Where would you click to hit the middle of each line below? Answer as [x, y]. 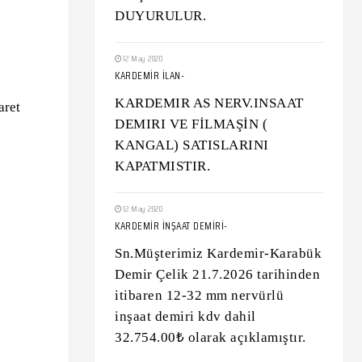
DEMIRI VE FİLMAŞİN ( [191, 124]
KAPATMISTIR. [162, 166]
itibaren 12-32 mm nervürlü [199, 295]
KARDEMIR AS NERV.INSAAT [209, 103]
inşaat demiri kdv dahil [185, 316]
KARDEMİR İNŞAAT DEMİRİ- [171, 226]
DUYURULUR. [160, 16]
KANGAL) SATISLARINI [192, 145]
